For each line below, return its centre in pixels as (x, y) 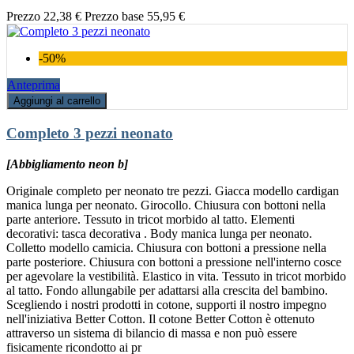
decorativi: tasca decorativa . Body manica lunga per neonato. (159, 233)
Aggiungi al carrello (57, 101)
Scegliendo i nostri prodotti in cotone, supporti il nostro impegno (166, 304)
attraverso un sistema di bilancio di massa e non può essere (152, 333)
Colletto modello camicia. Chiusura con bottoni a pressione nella (166, 247)
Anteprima (34, 85)
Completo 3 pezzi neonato (90, 134)
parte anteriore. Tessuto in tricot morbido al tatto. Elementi (151, 219)
